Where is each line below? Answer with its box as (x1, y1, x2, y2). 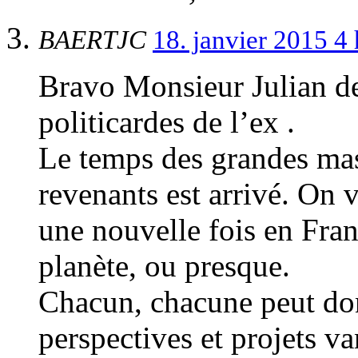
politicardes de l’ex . (38, 104, 295, 139)
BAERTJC (38, 25, 153, 54)
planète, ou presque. (38, 248, 290, 283)
